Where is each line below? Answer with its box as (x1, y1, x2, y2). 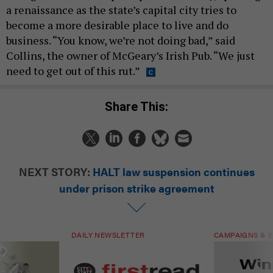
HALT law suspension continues (92, 164, 255, 180)
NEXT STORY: (18, 164, 90, 180)
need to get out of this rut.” (6, 63, 140, 78)
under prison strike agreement (58, 180, 214, 196)
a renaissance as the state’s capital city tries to (6, 2, 236, 17)
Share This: (113, 99, 168, 115)
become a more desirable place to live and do (6, 17, 229, 32)
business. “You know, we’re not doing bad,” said (6, 32, 235, 48)
